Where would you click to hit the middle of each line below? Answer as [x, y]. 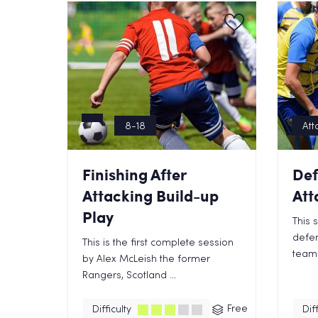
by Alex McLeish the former [146, 259]
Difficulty [111, 310]
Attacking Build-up [150, 196]
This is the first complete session [158, 243]
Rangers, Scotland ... [129, 276]
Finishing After [134, 174]
